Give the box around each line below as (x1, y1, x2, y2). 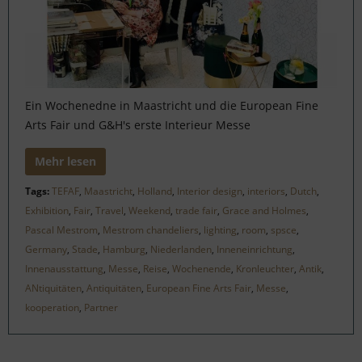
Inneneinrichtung (217, 242, 293, 257)
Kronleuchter (236, 262, 294, 276)
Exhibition (25, 204, 69, 218)
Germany (25, 242, 67, 257)
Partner (84, 301, 118, 315)
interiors (247, 184, 285, 199)
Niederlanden (150, 242, 212, 257)
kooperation (25, 301, 79, 315)
